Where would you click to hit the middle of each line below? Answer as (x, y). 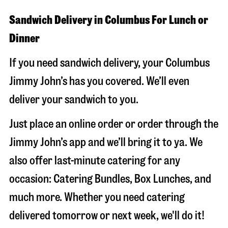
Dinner (24, 38)
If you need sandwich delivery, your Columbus (109, 63)
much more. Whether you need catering (97, 197)
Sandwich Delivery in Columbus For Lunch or (109, 20)
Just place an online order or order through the (114, 124)
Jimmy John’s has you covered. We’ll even (99, 81)
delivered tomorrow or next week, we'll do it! (107, 216)
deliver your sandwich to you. (74, 99)
